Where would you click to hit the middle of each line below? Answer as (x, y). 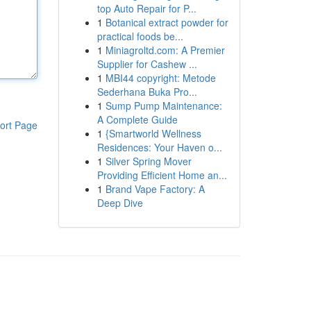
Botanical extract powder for (167, 22)
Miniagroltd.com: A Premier (165, 50)
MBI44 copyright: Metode (160, 78)
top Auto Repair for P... (146, 8)
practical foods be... (140, 36)
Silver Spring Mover (148, 161)
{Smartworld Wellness (153, 133)
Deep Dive (120, 203)
